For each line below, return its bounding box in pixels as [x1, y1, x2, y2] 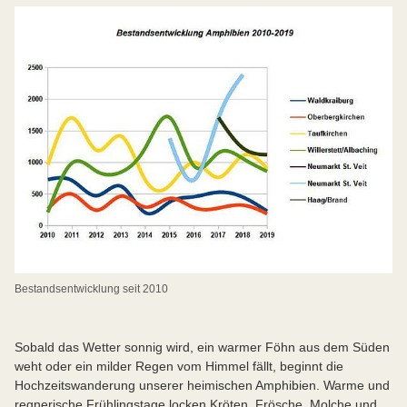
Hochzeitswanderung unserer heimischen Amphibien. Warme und [15, 378, 390, 393]
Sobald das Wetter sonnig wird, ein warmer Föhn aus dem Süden [15, 340, 390, 355]
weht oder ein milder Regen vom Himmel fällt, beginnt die [15, 359, 343, 374]
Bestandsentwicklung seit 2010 [15, 283, 168, 296]
